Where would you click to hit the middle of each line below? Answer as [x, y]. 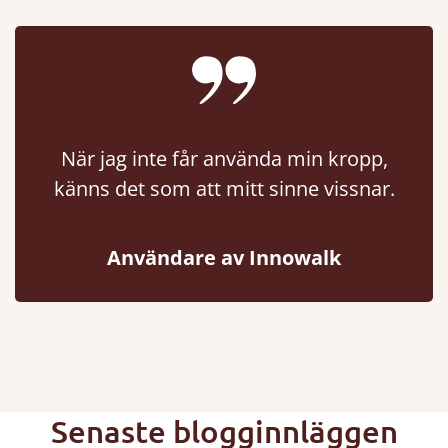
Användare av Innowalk [224, 257]
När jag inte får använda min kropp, [224, 158]
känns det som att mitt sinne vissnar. [224, 188]
